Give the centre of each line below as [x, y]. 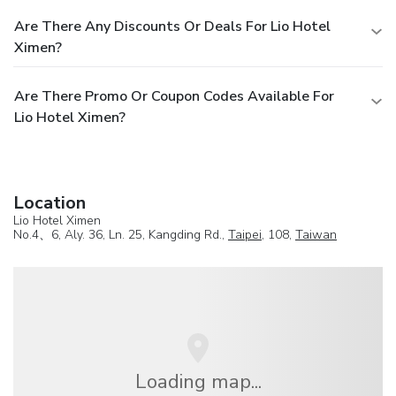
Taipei [245, 235]
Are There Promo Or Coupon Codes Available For [174, 97]
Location [49, 203]
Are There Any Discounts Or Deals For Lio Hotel [172, 27]
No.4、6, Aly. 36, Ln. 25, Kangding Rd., [121, 235]
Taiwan [316, 235]
